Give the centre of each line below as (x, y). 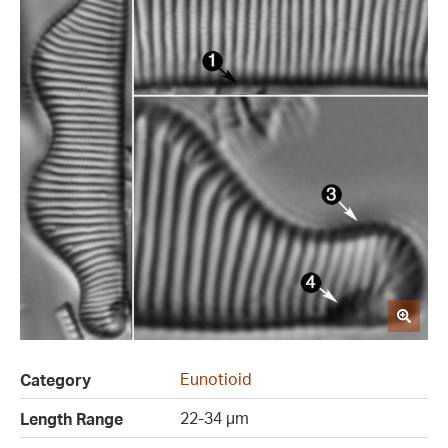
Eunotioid (216, 379)
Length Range (71, 419)
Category (55, 380)
